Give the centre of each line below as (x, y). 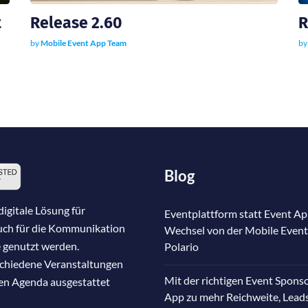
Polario (181, 246)
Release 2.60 (76, 22)
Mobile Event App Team (84, 43)
